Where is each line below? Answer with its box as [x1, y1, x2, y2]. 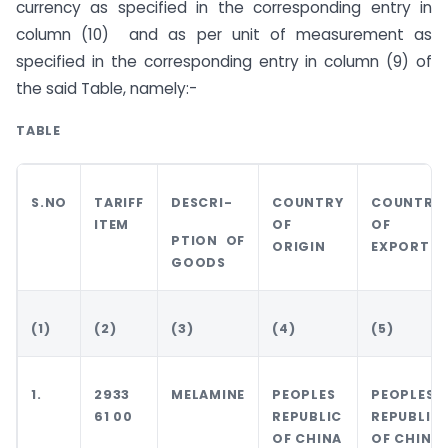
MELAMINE [171, 385, 245, 403]
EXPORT [371, 237, 430, 255]
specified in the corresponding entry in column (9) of [16, 50, 432, 72]
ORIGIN [272, 237, 326, 255]
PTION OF [171, 231, 245, 249]
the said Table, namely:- [16, 77, 197, 99]
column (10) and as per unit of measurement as [16, 23, 432, 45]
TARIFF [94, 193, 144, 211]
